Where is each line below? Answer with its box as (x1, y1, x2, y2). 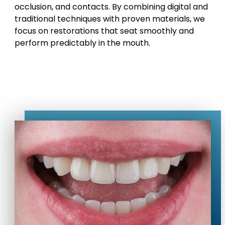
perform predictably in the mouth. (14, 37, 150, 49)
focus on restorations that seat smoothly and (14, 25, 194, 37)
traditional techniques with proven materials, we (14, 13, 205, 25)
